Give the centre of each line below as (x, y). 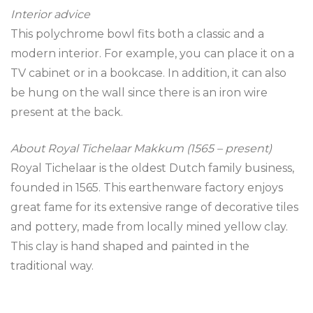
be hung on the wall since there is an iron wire (139, 93)
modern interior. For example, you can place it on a (152, 53)
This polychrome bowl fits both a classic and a (137, 34)
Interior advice (50, 14)
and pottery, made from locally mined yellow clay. (149, 227)
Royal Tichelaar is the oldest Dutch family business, (152, 168)
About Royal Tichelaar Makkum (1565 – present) (141, 148)
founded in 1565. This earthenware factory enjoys (147, 188)
